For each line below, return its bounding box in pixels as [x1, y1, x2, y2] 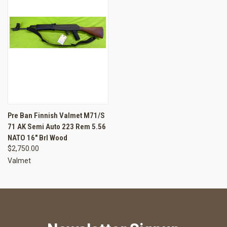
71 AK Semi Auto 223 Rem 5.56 [8, 122, 106, 132]
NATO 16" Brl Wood [8, 133, 67, 143]
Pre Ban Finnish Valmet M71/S [8, 111, 105, 121]
